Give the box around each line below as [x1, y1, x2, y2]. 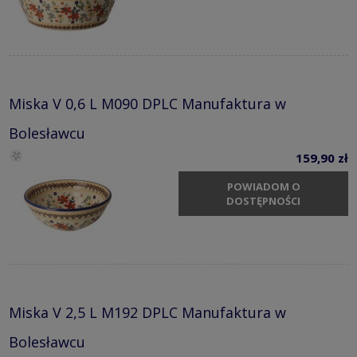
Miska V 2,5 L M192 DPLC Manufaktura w [9, 303, 286, 323]
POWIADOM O [226, 178, 300, 194]
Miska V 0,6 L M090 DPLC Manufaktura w [9, 94, 286, 114]
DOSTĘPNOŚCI [226, 193, 300, 208]
